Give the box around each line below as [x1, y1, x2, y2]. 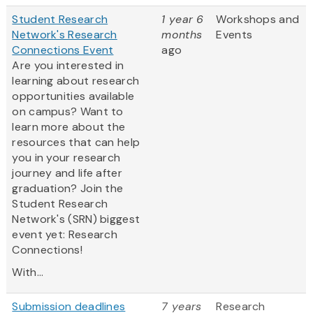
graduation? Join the [12, 181, 124, 196]
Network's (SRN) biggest [12, 212, 140, 227]
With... [12, 265, 44, 280]
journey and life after [12, 166, 122, 181]
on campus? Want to [12, 104, 124, 119]
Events [216, 27, 253, 43]
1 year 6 [161, 12, 204, 27]
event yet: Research [12, 227, 118, 242]
